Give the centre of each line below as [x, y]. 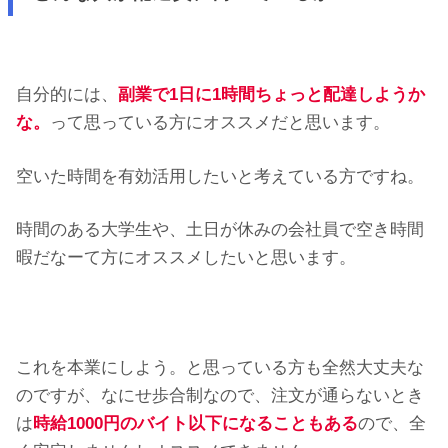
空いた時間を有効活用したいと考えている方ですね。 [220, 176]
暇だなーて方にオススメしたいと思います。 [186, 258]
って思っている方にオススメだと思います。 [220, 123]
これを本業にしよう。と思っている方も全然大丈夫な [220, 368]
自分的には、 [67, 95]
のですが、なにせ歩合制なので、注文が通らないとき [220, 396]
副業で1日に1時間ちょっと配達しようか [271, 95]
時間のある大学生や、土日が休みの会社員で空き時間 [220, 230]
